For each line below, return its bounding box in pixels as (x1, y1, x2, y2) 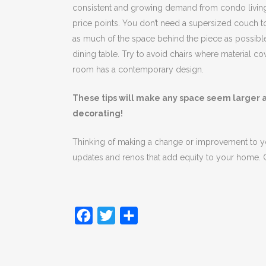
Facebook (93, 210, 137, 221)
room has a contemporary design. (72, 65, 204, 75)
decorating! (72, 109, 123, 119)
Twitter (115, 210, 146, 221)
